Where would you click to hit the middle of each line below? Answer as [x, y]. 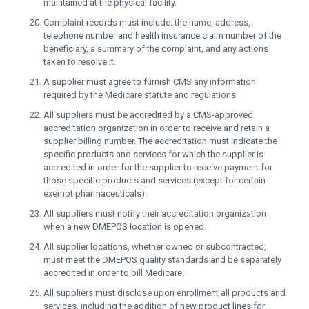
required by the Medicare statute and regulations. [141, 95]
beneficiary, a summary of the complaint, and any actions [156, 49]
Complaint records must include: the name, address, [147, 22]
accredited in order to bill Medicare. [114, 273]
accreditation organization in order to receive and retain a [157, 128]
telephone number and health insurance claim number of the [162, 36]
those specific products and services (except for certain [154, 180]
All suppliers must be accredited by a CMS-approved [148, 115]
